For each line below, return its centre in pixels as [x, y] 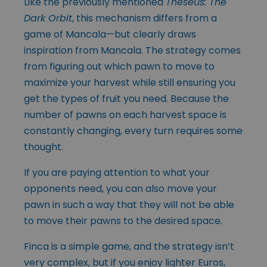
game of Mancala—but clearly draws [110, 34]
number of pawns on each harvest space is [125, 114]
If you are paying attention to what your [117, 172]
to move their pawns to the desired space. [123, 221]
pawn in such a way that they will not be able [129, 204]
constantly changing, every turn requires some [133, 131]
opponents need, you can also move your [120, 188]
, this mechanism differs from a [145, 18]
